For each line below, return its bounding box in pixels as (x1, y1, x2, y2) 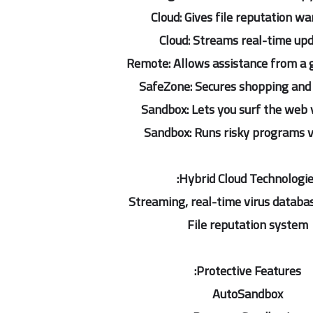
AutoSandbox (212, 282, 283, 305)
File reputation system (187, 213, 308, 236)
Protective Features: (196, 259, 301, 282)
